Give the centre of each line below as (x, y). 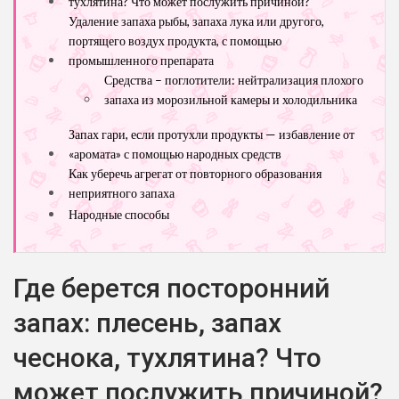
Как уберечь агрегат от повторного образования (195, 174)
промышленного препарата (141, 61)
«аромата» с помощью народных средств (175, 154)
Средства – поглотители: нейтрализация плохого (234, 80)
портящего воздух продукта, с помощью (175, 41)
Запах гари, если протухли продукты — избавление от (212, 134)
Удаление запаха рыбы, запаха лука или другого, (196, 21)
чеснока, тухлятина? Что (167, 358)
